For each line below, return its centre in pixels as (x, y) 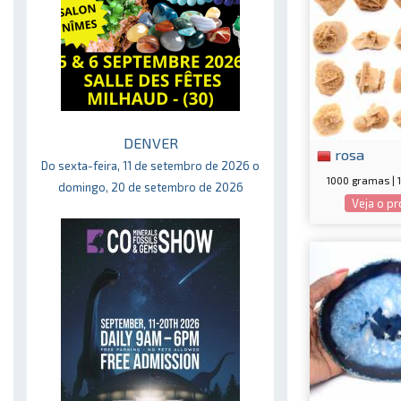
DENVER (150, 143)
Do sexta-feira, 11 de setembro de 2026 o (150, 166)
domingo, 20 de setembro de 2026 (150, 187)
